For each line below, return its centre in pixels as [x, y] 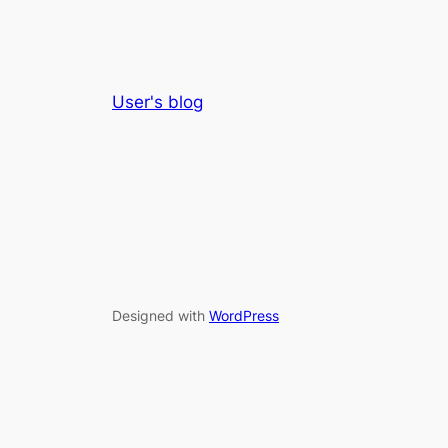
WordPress [244, 315]
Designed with [160, 315]
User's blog [157, 102]
